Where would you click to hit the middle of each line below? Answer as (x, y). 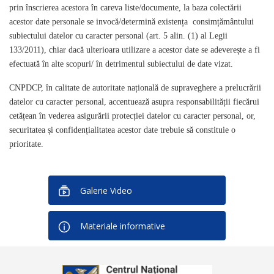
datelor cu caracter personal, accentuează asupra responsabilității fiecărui (134, 102)
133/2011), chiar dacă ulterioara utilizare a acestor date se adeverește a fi (135, 50)
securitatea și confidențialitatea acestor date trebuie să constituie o (122, 130)
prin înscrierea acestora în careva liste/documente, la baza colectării (125, 8)
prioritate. (26, 144)
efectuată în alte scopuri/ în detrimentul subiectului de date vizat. (121, 64)
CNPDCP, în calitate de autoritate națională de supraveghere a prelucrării (135, 88)
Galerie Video (106, 191)
